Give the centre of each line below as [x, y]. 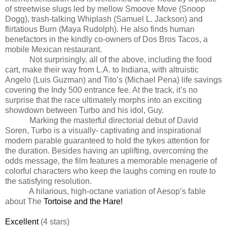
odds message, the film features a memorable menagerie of [111, 161]
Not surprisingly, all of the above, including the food [121, 59]
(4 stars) [55, 221]
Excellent [23, 221]
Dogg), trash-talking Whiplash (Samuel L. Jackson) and [104, 19]
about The [24, 201]
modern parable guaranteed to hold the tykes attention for [107, 140]
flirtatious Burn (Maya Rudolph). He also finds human [100, 29]
